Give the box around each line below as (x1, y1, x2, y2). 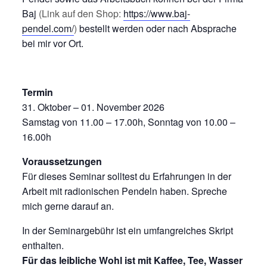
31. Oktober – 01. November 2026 (21, 100, 164, 114)
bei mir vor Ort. (21, 36, 83, 50)
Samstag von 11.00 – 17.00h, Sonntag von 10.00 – (21, 114, 235, 129)
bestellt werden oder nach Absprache (76, 21, 237, 35)
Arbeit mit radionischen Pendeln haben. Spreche (21, 184, 227, 198)
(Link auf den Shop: (38, 6, 123, 20)
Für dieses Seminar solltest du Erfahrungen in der (21, 169, 231, 183)
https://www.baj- (123, 6, 190, 20)
